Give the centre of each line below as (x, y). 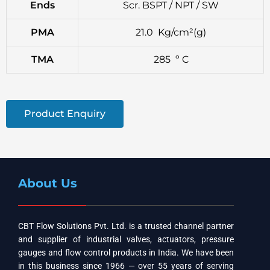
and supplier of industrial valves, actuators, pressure (126, 239)
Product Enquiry (65, 113)
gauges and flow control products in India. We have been (126, 252)
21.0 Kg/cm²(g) (171, 32)
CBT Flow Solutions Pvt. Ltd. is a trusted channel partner (126, 226)
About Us (48, 183)
